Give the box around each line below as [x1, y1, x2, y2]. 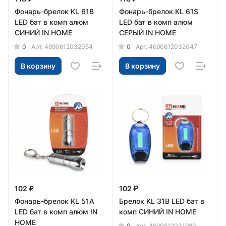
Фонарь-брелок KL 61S [119, 7, 198, 16]
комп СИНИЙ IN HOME [119, 207, 196, 216]
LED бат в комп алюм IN [15, 207, 97, 216]
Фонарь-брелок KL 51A [15, 197, 94, 205]
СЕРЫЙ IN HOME [119, 28, 176, 37]
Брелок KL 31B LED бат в [119, 197, 204, 205]
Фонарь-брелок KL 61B [15, 7, 94, 16]
